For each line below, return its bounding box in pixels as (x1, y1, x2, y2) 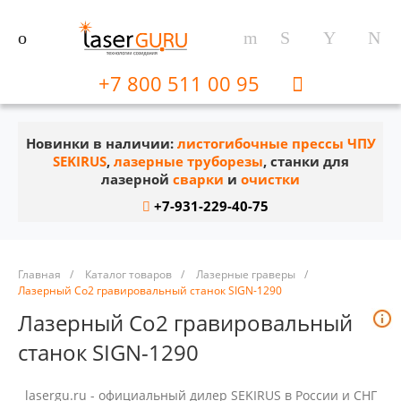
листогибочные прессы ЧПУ (176, 134, 376, 152)
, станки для (262, 152, 349, 170)
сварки (173, 170, 224, 188)
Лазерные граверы (196, 266, 295, 282)
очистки (241, 170, 300, 188)
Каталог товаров (85, 266, 172, 282)
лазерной (101, 170, 173, 188)
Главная (18, 266, 61, 282)
